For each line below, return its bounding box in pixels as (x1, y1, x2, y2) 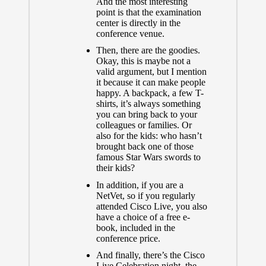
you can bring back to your (96, 109, 197, 120)
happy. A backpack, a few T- (96, 88, 204, 99)
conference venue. (96, 28, 164, 39)
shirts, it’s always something (96, 99, 201, 109)
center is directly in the (96, 18, 180, 28)
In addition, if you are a (96, 179, 183, 190)
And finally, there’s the (96, 249, 183, 260)
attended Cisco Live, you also (96, 201, 207, 211)
